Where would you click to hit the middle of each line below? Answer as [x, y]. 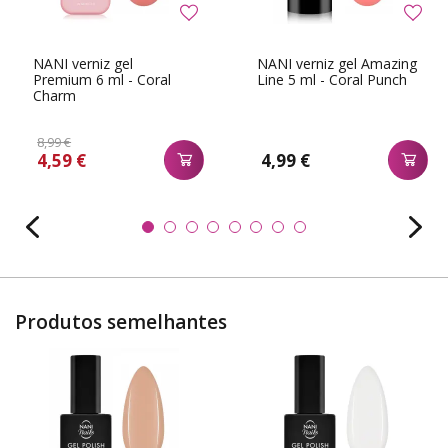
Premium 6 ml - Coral [102, 80]
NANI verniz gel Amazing [337, 64]
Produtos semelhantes [121, 322]
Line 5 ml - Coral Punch [332, 80]
